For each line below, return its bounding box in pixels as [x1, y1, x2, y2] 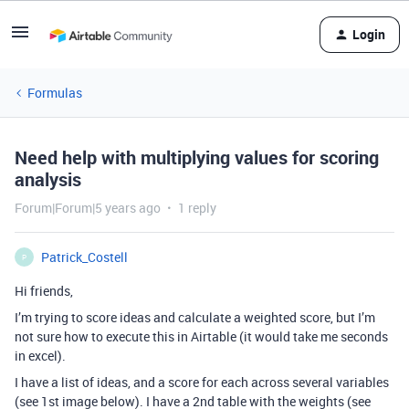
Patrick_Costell [41, 248, 128, 266]
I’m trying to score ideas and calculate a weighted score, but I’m [15, 309, 375, 326]
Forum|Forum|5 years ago [15, 199, 161, 216]
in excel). [15, 347, 66, 364]
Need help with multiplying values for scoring [15, 145, 379, 170]
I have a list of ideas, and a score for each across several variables [15, 373, 389, 391]
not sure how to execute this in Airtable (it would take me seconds [15, 328, 388, 345]
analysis [15, 167, 81, 192]
